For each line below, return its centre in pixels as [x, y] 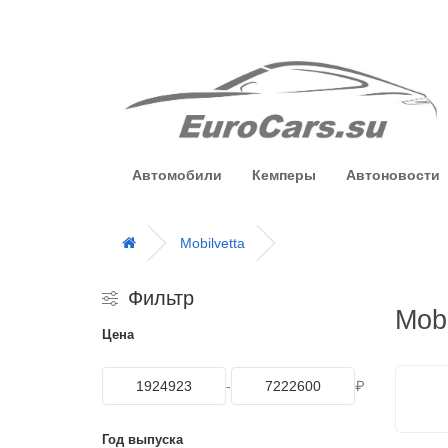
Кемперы [284, 174]
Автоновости [393, 174]
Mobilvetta [212, 242]
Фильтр [161, 297]
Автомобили [177, 174]
